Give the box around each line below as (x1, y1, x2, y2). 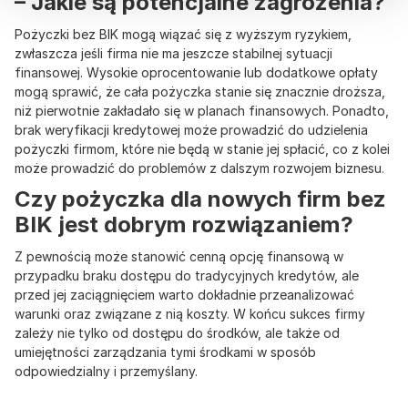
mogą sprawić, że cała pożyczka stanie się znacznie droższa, (15, 84, 385, 100)
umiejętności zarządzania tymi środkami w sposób (15, 344, 316, 361)
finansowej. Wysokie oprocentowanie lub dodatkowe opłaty (15, 65, 378, 81)
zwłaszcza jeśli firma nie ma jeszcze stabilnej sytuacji (15, 46, 332, 62)
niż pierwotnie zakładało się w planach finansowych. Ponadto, (15, 103, 389, 119)
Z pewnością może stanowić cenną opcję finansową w (15, 249, 343, 265)
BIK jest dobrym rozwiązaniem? (15, 211, 359, 239)
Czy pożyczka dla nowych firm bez (15, 186, 386, 213)
